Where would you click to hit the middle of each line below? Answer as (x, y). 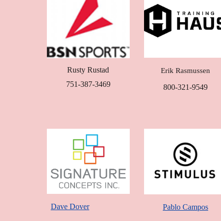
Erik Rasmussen (185, 70)
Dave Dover (70, 206)
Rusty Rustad (88, 70)
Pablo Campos (185, 207)
